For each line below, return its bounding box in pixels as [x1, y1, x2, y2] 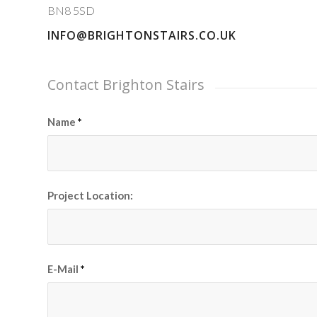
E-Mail [47, 263, 81, 276]
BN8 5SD [47, 4, 95, 18]
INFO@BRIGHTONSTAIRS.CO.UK [47, 27, 236, 43]
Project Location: [47, 189, 133, 202]
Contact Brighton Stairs [47, 74, 204, 94]
